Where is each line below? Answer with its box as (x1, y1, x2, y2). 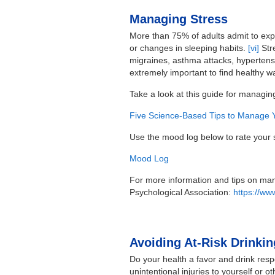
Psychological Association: (130, 187, 234, 198)
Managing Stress (130, 12, 228, 26)
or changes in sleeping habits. (130, 43, 249, 53)
